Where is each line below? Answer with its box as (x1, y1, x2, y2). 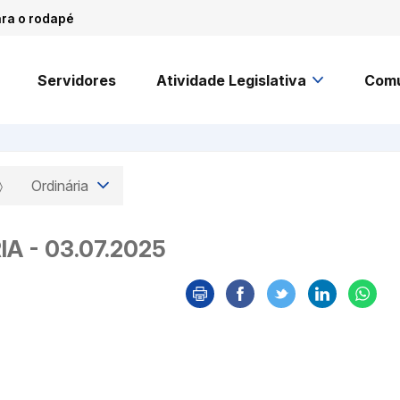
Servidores (37, 71, 116, 89)
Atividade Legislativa (156, 71, 307, 89)
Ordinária (31, 177, 92, 196)
